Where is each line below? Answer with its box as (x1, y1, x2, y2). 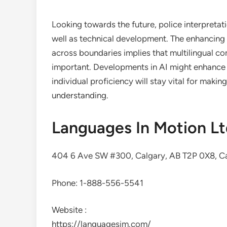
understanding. (52, 90, 108, 100)
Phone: (52, 177, 80, 188)
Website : (52, 205, 87, 215)
